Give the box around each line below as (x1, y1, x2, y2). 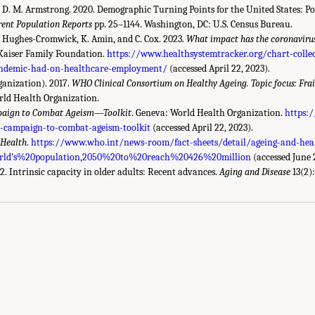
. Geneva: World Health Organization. (131, 106, 285, 119)
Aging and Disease (219, 165, 290, 178)
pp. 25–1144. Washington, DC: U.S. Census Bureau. (92, 18, 293, 30)
